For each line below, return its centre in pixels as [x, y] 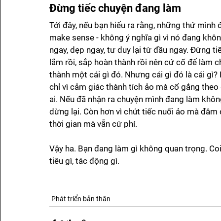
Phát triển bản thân [81, 199]
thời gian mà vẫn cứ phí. [94, 124]
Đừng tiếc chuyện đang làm [115, 8]
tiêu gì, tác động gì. [85, 161]
